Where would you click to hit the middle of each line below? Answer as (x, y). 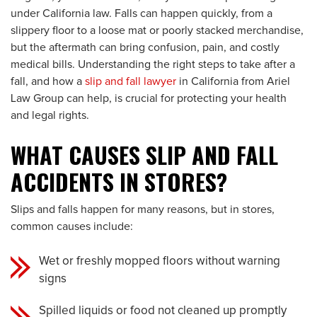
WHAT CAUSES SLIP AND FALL (144, 155)
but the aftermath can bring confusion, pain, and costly (145, 47)
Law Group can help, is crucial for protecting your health (149, 98)
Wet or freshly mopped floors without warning (160, 261)
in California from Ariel (233, 81)
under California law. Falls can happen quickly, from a (142, 13)
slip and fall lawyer (131, 81)
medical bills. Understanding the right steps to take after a (153, 64)
